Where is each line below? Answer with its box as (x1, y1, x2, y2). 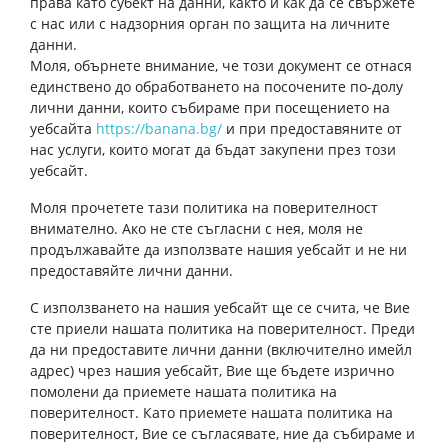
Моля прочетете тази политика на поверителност (30, 198, 378, 217)
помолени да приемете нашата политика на (30, 382, 337, 401)
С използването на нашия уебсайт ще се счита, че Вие (30, 298, 410, 317)
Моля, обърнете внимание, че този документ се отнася (30, 56, 412, 75)
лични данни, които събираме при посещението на (30, 98, 390, 117)
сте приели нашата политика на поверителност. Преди (30, 319, 415, 338)
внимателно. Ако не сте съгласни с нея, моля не (30, 219, 363, 238)
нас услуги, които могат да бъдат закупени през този (30, 140, 396, 159)
